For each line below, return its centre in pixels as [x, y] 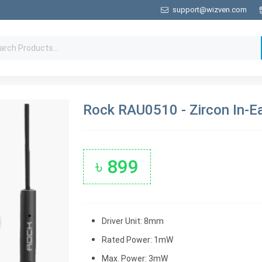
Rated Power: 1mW [137, 239]
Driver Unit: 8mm [133, 221]
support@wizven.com [210, 10]
